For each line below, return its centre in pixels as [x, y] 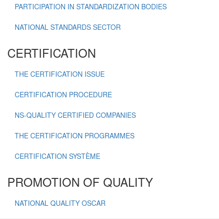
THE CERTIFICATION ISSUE [60, 74]
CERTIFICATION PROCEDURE [63, 94]
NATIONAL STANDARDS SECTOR [68, 27]
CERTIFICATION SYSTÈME [57, 156]
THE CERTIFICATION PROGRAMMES [75, 135]
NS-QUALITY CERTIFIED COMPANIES [75, 115]
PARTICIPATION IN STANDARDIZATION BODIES [91, 6]
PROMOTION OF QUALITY [80, 182]
